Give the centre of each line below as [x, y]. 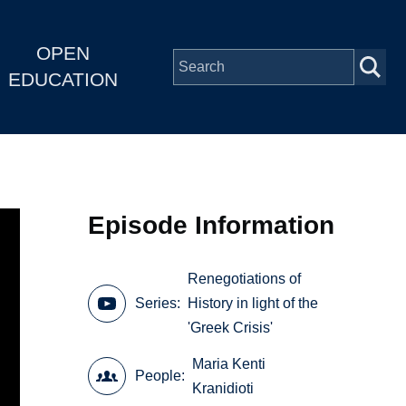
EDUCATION [63, 80]
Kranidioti [223, 388]
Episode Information [212, 225]
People [159, 376]
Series [156, 304]
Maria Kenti [229, 363]
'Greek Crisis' [231, 328]
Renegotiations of [245, 279]
